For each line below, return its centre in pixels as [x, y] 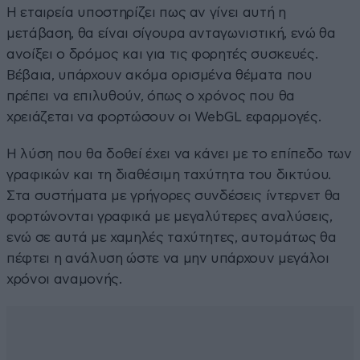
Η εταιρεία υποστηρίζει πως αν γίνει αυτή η [146, 12]
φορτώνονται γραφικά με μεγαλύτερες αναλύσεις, [170, 216]
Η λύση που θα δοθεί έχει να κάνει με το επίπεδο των [179, 153]
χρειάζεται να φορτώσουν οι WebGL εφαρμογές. [164, 117]
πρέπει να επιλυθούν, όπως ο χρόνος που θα [151, 96]
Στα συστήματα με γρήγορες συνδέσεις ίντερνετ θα [174, 195]
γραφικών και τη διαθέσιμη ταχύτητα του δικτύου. [169, 174]
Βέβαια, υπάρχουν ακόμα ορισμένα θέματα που [160, 75]
